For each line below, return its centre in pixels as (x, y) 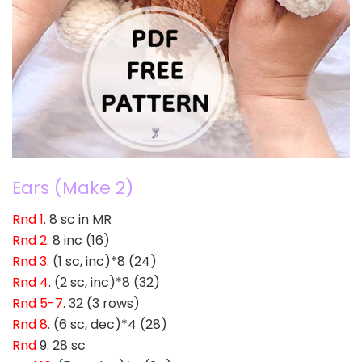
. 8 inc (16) (78, 240)
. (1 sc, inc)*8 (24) (102, 261)
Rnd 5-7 (38, 303)
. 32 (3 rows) (101, 303)
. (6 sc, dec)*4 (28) (107, 324)
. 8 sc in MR (78, 219)
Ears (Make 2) (73, 188)
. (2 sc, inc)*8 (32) (104, 282)
